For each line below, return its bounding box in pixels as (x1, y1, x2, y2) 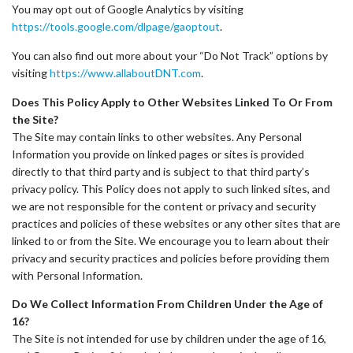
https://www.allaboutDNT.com (50, 66, 201, 80)
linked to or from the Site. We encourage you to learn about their (12, 234, 329, 247)
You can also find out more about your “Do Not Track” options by (12, 49, 328, 62)
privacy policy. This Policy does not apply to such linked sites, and (12, 182, 330, 195)
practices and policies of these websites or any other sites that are (12, 217, 340, 230)
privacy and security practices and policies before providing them (12, 251, 329, 265)
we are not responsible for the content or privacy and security (12, 199, 316, 213)
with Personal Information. (12, 269, 143, 282)
